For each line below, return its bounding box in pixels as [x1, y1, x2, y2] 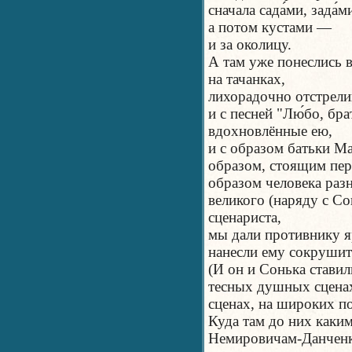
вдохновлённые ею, [208, 123, 332, 139]
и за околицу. [208, 36, 291, 53]
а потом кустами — [208, 19, 332, 35]
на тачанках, [208, 71, 285, 87]
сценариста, [208, 209, 281, 225]
